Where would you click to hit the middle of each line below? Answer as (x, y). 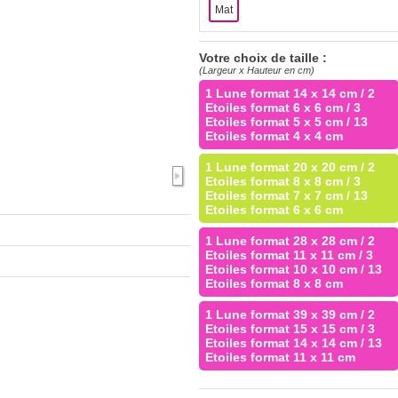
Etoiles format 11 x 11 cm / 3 (289, 255)
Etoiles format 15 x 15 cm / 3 (290, 329)
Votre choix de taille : (263, 58)
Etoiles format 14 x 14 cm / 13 (294, 343)
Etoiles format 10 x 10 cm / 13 (294, 269)
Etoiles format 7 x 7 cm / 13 (287, 195)
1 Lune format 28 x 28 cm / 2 (290, 241)
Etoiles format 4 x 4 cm (274, 136)
